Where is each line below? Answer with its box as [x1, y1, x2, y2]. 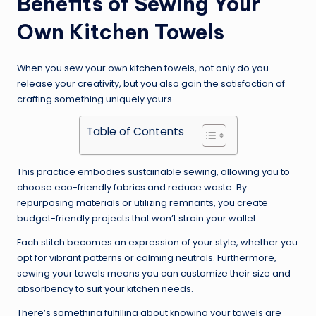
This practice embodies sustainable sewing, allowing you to [17, 166, 290, 178]
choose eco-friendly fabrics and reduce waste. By [17, 181, 247, 194]
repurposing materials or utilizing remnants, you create [17, 197, 268, 209]
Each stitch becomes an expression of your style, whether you [17, 236, 298, 249]
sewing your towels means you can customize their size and [17, 267, 291, 280]
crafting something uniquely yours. [17, 93, 174, 106]
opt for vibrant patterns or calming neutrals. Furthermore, [17, 252, 276, 265]
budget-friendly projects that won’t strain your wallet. [17, 212, 258, 225]
